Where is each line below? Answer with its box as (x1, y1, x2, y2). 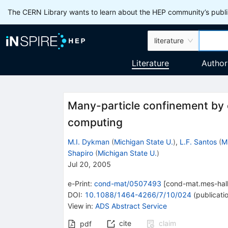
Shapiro (67, 148, 93, 157)
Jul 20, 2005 (67, 159, 111, 168)
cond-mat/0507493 (94, 179, 161, 188)
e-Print (67, 179, 90, 188)
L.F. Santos (179, 137, 217, 146)
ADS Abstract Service (95, 201, 167, 210)
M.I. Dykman (67, 137, 109, 146)
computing (67, 116, 123, 129)
